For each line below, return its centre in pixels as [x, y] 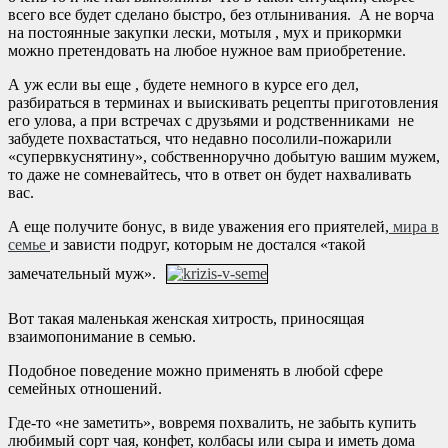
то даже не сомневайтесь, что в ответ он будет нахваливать [209, 174]
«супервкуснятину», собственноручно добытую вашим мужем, [224, 156]
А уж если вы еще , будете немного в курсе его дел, [183, 84]
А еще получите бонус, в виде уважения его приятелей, [198, 226]
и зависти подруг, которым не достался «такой [208, 244]
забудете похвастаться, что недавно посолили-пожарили [200, 138]
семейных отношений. [85, 388]
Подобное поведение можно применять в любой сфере [195, 370]
